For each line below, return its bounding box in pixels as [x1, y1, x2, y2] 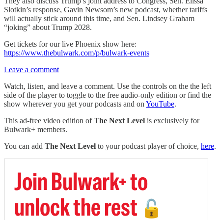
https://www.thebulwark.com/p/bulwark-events [4, 49, 149, 57]
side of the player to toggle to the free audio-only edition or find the [4, 91, 211, 99]
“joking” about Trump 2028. [4, 23, 92, 31]
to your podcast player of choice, [96, 142, 201, 150]
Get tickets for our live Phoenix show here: [4, 40, 137, 48]
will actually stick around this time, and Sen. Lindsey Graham [4, 14, 194, 23]
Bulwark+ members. [4, 125, 67, 134]
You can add [4, 142, 45, 150]
